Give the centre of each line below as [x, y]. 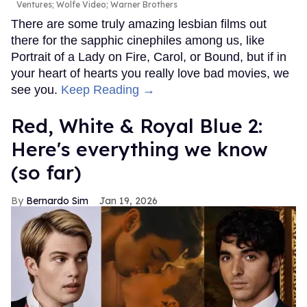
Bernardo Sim [57, 201]
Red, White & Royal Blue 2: [137, 126]
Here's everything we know [139, 149]
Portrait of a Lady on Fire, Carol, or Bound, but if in [149, 57]
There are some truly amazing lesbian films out [139, 24]
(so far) [46, 173]
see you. [36, 90]
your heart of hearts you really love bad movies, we [150, 74]
